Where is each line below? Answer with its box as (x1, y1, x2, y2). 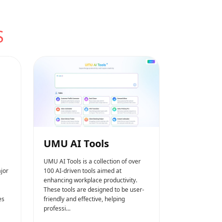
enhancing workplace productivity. (44, 175, 137, 184)
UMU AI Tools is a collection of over (44, 157, 141, 166)
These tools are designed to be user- (44, 185, 144, 194)
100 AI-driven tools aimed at (44, 166, 121, 175)
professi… (44, 204, 70, 213)
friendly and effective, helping (44, 194, 125, 203)
